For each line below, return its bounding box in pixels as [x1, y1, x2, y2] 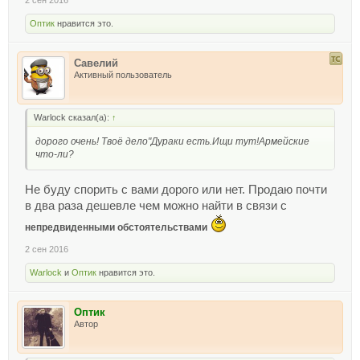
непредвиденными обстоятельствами [25, 222, 210, 234]
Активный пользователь [74, 69, 172, 80]
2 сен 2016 [25, 244, 68, 255]
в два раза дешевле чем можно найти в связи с [25, 199, 287, 213]
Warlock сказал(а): [34, 112, 112, 122]
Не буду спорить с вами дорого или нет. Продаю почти [25, 183, 327, 197]
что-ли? [35, 148, 74, 160]
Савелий [74, 56, 118, 69]
